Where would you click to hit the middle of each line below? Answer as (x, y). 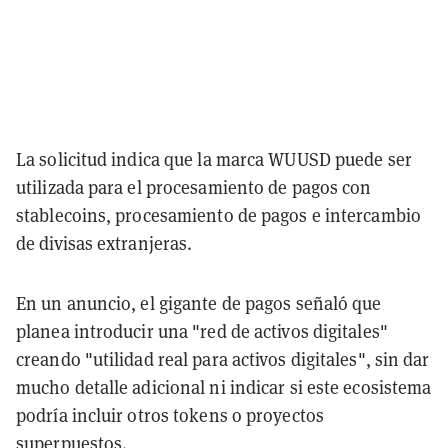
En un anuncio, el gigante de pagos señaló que (199, 303)
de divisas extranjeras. (104, 243)
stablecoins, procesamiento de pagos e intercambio (218, 215)
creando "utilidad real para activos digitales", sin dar (223, 359)
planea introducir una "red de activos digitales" (202, 331)
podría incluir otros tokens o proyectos (170, 415)
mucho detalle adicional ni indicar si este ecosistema (224, 387)
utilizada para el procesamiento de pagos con (194, 187)
